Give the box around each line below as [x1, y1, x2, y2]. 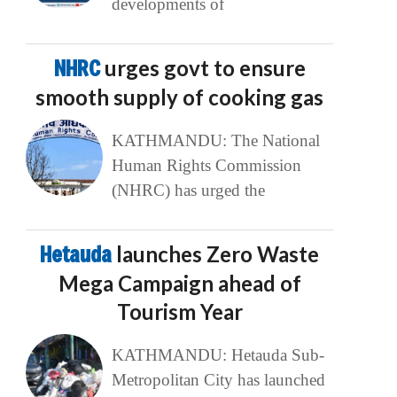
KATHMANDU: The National [111, 131, 320, 151]
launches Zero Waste [116, 241, 320, 268]
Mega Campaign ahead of [58, 270, 301, 297]
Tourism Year [116, 299, 243, 325]
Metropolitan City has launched [111, 370, 325, 390]
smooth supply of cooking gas [35, 84, 324, 111]
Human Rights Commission [111, 156, 301, 175]
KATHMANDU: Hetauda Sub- [111, 346, 324, 365]
